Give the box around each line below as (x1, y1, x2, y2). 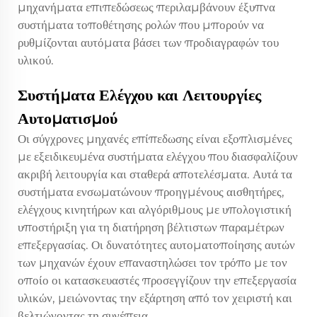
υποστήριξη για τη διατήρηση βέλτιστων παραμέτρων (18, 219, 284, 234)
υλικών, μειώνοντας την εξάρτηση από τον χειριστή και (18, 290, 292, 305)
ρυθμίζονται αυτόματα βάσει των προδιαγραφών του (18, 35, 279, 50)
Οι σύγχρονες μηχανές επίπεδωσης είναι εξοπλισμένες (18, 131, 292, 146)
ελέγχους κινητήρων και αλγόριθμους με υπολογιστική (18, 202, 292, 217)
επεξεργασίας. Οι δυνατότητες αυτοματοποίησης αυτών (18, 237, 295, 252)
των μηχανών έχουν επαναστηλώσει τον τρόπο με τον (18, 255, 287, 270)
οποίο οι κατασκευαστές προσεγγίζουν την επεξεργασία (18, 272, 296, 287)
